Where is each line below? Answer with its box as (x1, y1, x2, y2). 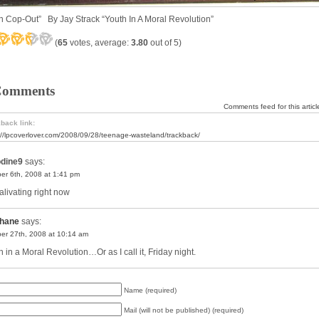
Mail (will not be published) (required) (124, 305, 244, 314)
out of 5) (148, 38, 182, 48)
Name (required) (124, 286, 177, 294)
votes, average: (68, 38, 131, 48)
